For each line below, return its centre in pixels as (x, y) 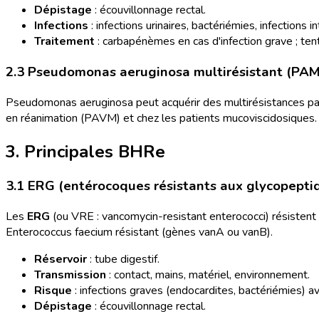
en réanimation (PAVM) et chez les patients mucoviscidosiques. (161, 118)
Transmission (70, 275)
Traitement (64, 42)
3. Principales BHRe (85, 151)
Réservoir (61, 260)
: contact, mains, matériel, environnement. (208, 275)
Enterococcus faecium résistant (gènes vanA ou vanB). (139, 232)
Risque (53, 291)
